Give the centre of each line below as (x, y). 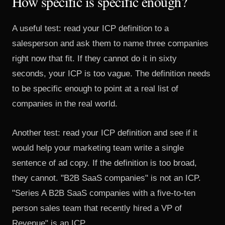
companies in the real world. (65, 104)
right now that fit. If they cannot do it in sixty (94, 59)
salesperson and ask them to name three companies (110, 43)
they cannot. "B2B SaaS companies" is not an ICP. (106, 178)
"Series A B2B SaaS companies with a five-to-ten (104, 193)
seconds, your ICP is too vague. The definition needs (111, 74)
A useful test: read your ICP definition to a (90, 28)
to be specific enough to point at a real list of (95, 89)
